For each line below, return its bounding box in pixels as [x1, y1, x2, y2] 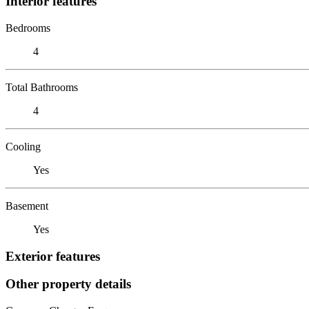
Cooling [6, 140, 41, 152]
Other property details [6, 277, 131, 292]
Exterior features [6, 248, 100, 263]
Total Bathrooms [6, 81, 78, 93]
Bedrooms [6, 21, 50, 34]
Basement [6, 199, 48, 212]
